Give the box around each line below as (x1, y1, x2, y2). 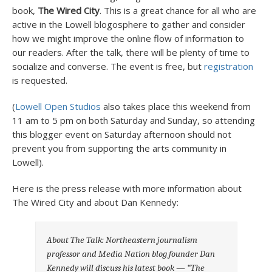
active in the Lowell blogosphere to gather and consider (12, 18, 245, 30)
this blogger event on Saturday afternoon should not (12, 128, 231, 140)
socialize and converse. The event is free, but (12, 60, 204, 72)
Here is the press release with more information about (12, 182, 242, 194)
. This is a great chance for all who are (100, 4, 256, 16)
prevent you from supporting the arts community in (12, 142, 226, 154)
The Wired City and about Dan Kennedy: (12, 196, 178, 208)
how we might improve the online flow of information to (12, 32, 244, 44)
